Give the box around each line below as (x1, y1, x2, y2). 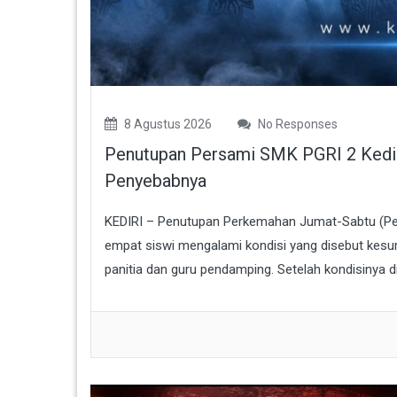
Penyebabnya (105, 169, 206, 191)
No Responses (255, 116, 338, 131)
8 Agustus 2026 (121, 116, 212, 131)
